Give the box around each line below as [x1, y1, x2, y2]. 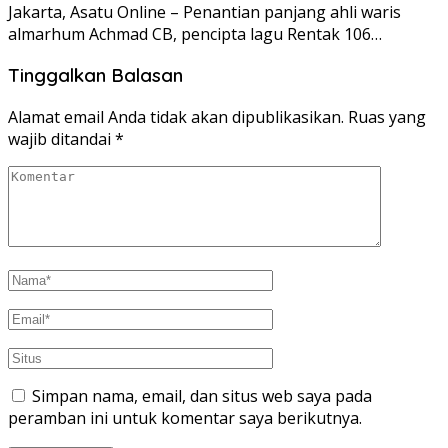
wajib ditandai [8, 128, 115, 151]
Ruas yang [348, 106, 426, 129]
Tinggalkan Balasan [8, 63, 183, 88]
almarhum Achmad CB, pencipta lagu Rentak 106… [8, 22, 382, 45]
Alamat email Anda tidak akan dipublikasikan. [8, 106, 344, 129]
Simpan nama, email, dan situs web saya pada [32, 385, 372, 408]
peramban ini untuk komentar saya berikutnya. [8, 407, 362, 430]
